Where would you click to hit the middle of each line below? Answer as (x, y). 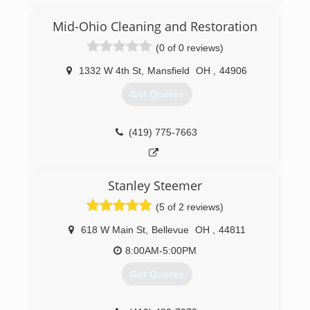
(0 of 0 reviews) (190, 48)
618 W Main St (113, 230)
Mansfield (168, 71)
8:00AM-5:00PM (161, 250)
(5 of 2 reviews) (190, 207)
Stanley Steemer (155, 185)
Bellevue (170, 230)
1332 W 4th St (110, 71)
